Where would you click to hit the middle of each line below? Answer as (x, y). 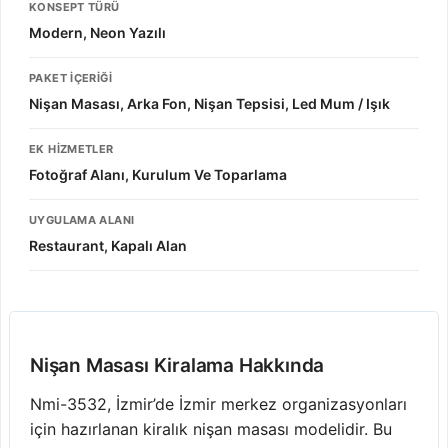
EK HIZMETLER (71, 148)
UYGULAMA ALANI (82, 219)
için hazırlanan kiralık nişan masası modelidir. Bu (211, 428)
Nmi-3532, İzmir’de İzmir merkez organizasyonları (218, 403)
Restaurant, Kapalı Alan (108, 245)
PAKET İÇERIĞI (71, 77)
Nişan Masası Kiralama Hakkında (177, 365)
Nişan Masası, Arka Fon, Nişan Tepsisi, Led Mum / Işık (209, 103)
